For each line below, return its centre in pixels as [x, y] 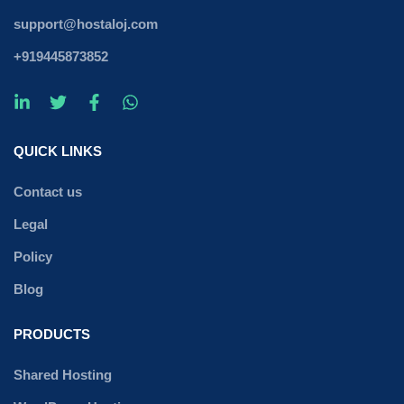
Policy [33, 256]
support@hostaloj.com [86, 23]
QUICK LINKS [58, 151]
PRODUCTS [52, 334]
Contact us [48, 191]
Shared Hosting [63, 374]
